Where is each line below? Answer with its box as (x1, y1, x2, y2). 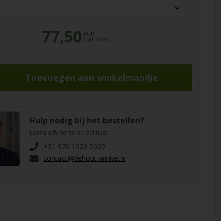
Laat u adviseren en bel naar (29, 128, 109, 137)
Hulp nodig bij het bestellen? (29, 115, 144, 126)
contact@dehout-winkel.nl (43, 153, 126, 163)
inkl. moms (83, 36, 110, 43)
